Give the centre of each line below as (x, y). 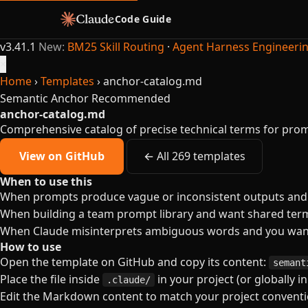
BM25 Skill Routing (116, 47)
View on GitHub (62, 156)
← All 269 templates (195, 156)
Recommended (131, 98)
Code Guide (143, 19)
